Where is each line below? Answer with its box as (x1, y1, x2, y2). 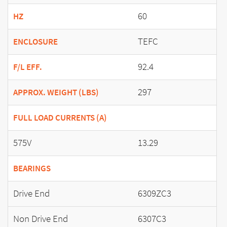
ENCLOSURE (13, 35, 58, 48)
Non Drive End (13, 212, 68, 225)
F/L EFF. (13, 61, 42, 73)
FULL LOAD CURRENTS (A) (13, 111, 107, 124)
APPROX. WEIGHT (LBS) (13, 86, 99, 98)
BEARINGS (13, 162, 51, 174)
